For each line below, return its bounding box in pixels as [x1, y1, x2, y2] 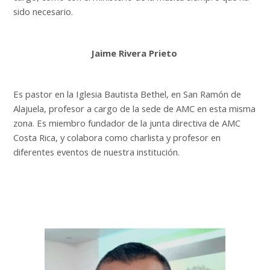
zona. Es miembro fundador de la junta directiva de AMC [13, 116, 241, 129]
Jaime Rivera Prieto [90, 46, 180, 59]
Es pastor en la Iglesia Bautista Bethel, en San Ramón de [13, 87, 242, 100]
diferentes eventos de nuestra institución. [13, 145, 180, 158]
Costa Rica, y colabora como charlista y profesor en [13, 131, 221, 143]
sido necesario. [13, 5, 74, 17]
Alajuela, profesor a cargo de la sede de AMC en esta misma [13, 102, 256, 115]
